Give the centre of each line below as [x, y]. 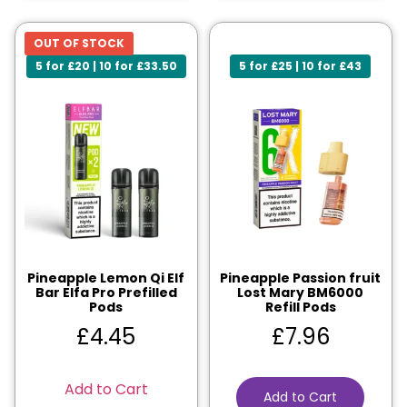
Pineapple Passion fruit [301, 278]
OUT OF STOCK [79, 44]
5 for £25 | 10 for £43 [301, 66]
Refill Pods [300, 308]
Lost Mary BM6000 [301, 293]
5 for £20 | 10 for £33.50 [106, 66]
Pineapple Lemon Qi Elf [106, 278]
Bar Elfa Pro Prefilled [106, 293]
